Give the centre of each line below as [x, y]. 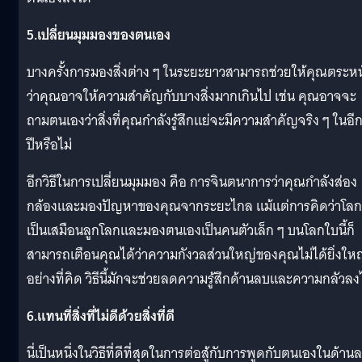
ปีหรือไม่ [49, 145]
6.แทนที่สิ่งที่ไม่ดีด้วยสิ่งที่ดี [101, 317]
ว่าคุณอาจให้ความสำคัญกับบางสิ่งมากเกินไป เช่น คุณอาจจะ [192, 97]
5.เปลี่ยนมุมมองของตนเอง [99, 36]
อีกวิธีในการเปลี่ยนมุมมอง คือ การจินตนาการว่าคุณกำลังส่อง [192, 183]
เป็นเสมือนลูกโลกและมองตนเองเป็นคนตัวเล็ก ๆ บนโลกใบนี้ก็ [191, 231]
